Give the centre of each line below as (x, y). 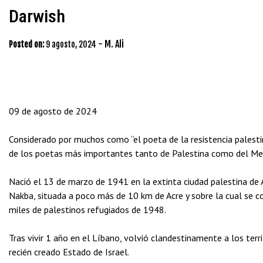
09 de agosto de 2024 (53, 111)
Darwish (37, 16)
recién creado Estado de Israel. (69, 252)
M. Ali (114, 44)
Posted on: (26, 44)
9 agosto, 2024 (71, 44)
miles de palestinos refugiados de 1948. (87, 210)
